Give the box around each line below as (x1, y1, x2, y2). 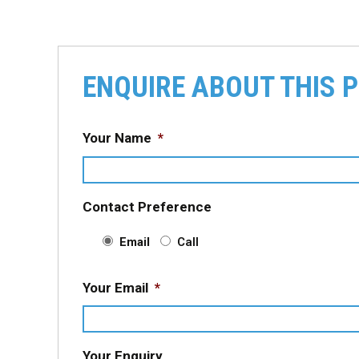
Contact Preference (83, 198, 212, 215)
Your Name (83, 130, 151, 147)
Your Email (83, 279, 148, 296)
